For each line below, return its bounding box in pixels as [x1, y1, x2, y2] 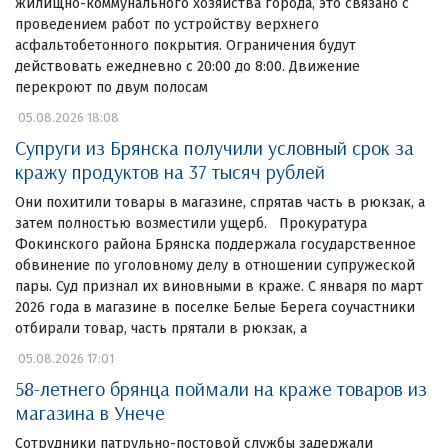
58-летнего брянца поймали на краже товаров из [15, 375, 427, 401]
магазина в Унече [15, 399, 165, 425]
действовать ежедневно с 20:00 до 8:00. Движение [15, 57, 360, 75]
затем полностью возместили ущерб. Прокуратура [15, 214, 367, 232]
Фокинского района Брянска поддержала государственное [15, 235, 416, 253]
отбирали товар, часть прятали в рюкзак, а [15, 319, 307, 337]
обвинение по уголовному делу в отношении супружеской [15, 256, 415, 274]
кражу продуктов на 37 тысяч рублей [15, 158, 325, 184]
